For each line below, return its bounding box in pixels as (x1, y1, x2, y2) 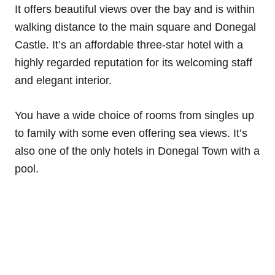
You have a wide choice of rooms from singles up (15, 109, 254, 122)
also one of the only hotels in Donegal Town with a (15, 144, 260, 157)
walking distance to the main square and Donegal (15, 20, 256, 33)
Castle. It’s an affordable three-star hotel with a (15, 38, 243, 51)
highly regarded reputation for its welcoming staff (15, 56, 252, 69)
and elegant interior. (15, 74, 115, 87)
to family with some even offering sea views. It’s (15, 126, 247, 139)
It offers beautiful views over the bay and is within (15, 2, 255, 15)
